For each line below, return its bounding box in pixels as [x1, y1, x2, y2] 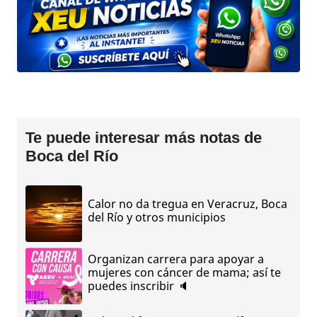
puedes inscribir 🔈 [88, 278, 189, 294]
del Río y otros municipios [88, 209, 226, 225]
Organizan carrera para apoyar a [88, 251, 264, 267]
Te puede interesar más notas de [25, 128, 262, 146]
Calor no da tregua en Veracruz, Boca [88, 195, 287, 212]
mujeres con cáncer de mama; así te [88, 265, 281, 281]
